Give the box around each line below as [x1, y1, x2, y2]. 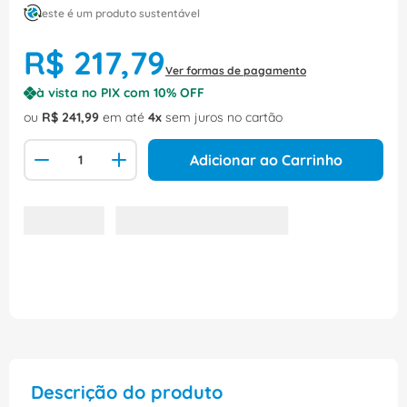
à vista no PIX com [36, 84, 154, 102]
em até [99, 109, 148, 126]
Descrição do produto [31, 381, 223, 404]
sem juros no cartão [162, 109, 283, 126]
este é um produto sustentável [42, 5, 200, 20]
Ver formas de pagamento [165, 64, 306, 78]
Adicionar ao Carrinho [189, 151, 342, 170]
